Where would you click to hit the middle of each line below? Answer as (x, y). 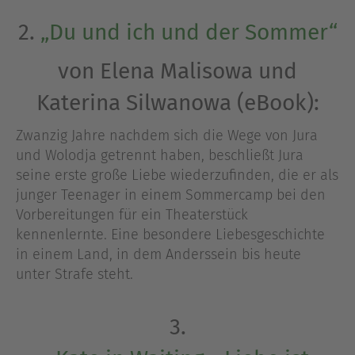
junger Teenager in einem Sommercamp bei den (171, 195)
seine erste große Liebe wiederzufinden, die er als (177, 176)
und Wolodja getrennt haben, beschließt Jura (160, 156)
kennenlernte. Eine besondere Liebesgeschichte (170, 235)
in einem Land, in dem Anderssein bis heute (158, 255)
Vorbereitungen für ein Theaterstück (132, 215)
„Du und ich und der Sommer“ (189, 32)
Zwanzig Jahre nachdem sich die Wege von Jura (167, 136)
